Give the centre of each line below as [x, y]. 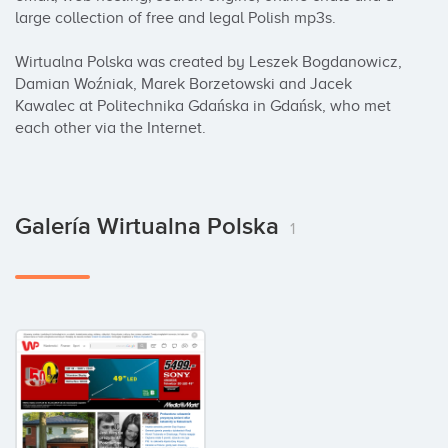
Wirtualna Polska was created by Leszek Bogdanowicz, [208, 62]
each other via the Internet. [110, 128]
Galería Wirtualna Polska [150, 226]
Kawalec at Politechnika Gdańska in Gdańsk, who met [203, 106]
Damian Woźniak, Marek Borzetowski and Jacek [183, 84]
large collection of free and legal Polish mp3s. [175, 18]
